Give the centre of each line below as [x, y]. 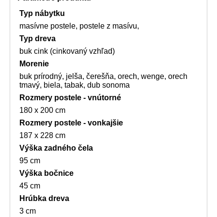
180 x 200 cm [42, 110]
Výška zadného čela [56, 148]
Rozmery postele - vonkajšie [71, 123]
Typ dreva [38, 39]
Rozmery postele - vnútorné [70, 98]
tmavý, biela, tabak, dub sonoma [75, 85]
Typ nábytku [42, 14]
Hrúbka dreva [44, 199]
